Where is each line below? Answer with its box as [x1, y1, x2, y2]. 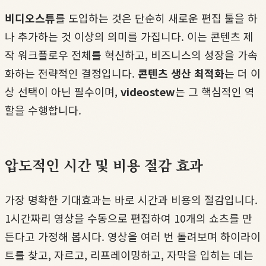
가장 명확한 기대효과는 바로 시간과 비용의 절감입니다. [5, 192, 258, 208]
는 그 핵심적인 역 [175, 84, 255, 100]
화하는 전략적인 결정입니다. [5, 65, 138, 81]
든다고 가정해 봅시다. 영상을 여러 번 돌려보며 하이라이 [5, 229, 261, 245]
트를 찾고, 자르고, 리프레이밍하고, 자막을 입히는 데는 [5, 247, 254, 263]
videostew [121, 84, 175, 100]
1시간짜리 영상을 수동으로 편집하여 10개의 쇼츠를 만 [5, 210, 252, 226]
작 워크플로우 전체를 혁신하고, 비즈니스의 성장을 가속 [5, 47, 258, 63]
